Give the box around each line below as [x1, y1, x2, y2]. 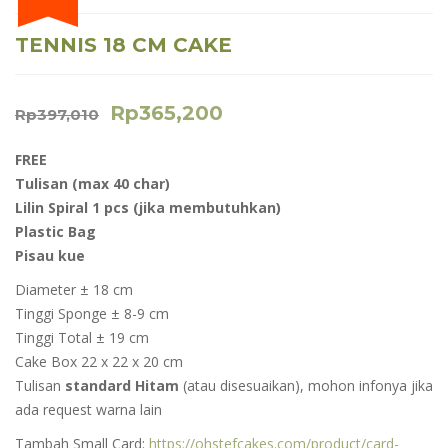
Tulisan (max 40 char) [15, 174, 170, 193]
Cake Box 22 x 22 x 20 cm [15, 352, 183, 371]
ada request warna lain [15, 400, 162, 419]
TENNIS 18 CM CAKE [15, 33, 232, 57]
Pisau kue [15, 246, 85, 265]
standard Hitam [65, 376, 183, 395]
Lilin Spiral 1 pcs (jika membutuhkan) [15, 198, 281, 217]
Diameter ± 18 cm [15, 280, 133, 299]
